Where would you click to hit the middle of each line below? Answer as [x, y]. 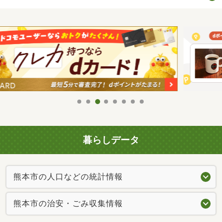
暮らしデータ [111, 140]
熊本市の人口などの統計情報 [68, 176]
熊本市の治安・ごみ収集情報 [68, 203]
